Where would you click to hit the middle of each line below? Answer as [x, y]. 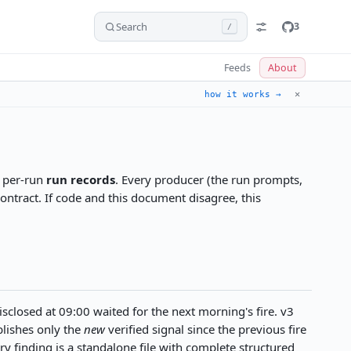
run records [80, 179]
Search [131, 27]
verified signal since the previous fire [206, 329]
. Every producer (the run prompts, [208, 179]
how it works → [243, 94]
